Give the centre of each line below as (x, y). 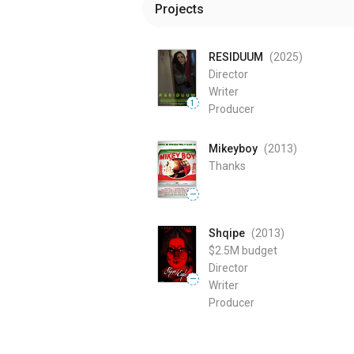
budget (260, 251)
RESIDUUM (236, 57)
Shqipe (227, 233)
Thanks (227, 166)
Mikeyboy (233, 149)
